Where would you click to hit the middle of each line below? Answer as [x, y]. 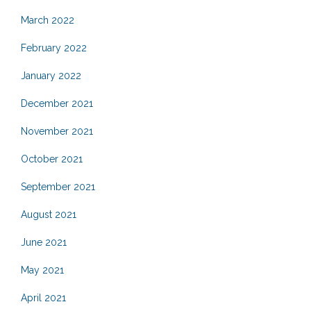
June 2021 [44, 242]
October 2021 [52, 159]
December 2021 [57, 103]
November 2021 [57, 131]
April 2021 [43, 297]
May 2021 [42, 270]
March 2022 [48, 20]
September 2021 [58, 186]
